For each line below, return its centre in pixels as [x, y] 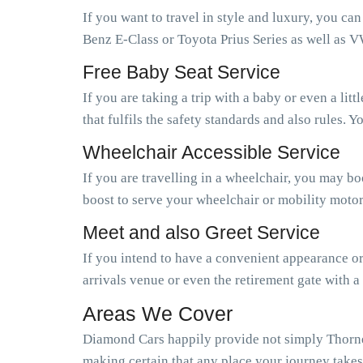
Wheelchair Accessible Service [211, 152]
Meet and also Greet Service [201, 233]
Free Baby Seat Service [181, 72]
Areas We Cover [158, 314]
